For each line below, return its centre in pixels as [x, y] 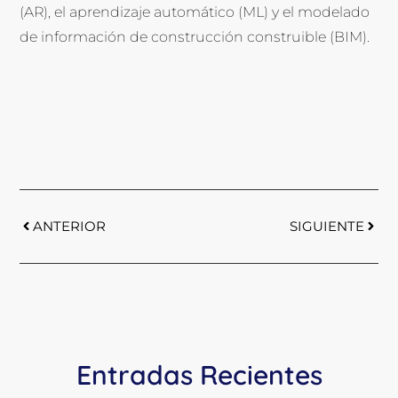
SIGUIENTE [326, 226]
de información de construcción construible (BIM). [195, 36]
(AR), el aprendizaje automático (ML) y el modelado [195, 12]
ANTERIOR [70, 226]
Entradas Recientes [199, 374]
